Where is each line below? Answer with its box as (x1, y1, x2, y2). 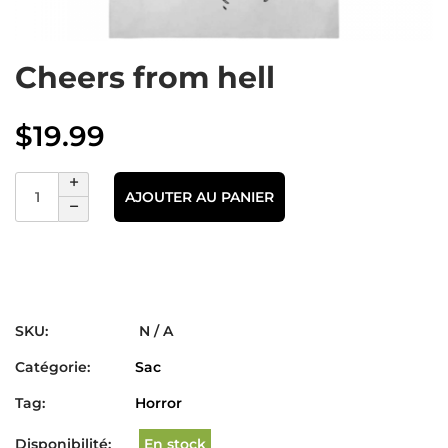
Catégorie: (15, 358, 90, 376)
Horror (135, 394, 182, 412)
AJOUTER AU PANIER (125, 187, 274, 206)
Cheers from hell (15, 59, 275, 96)
